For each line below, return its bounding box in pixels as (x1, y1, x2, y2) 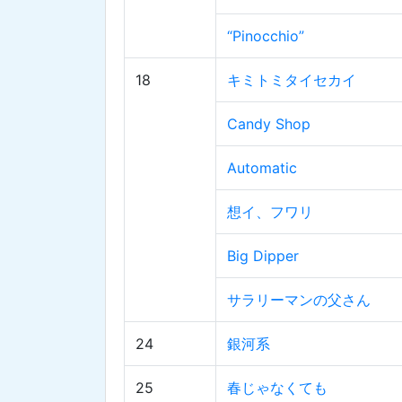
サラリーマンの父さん (227, 291, 371, 310)
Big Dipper (227, 247, 299, 266)
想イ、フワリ (227, 203, 313, 222)
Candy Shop (227, 115, 310, 134)
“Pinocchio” (227, 27, 304, 46)
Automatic (227, 159, 297, 178)
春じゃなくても (227, 379, 328, 398)
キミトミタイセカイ (227, 71, 356, 90)
